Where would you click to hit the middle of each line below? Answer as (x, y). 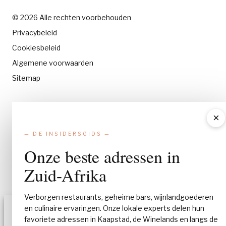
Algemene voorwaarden (53, 63)
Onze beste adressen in (102, 157)
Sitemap (26, 78)
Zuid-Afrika (65, 175)
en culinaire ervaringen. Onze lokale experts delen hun (114, 208)
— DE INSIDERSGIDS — (67, 134)
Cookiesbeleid (36, 48)
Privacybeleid (35, 33)
